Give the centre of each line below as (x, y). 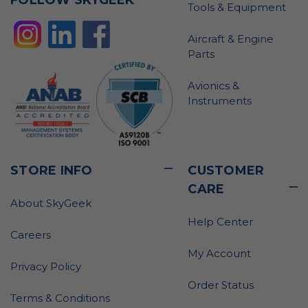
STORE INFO (52, 170)
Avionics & (214, 86)
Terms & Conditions (60, 298)
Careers (31, 234)
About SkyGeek (51, 203)
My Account (220, 253)
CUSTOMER (226, 170)
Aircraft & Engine (231, 39)
